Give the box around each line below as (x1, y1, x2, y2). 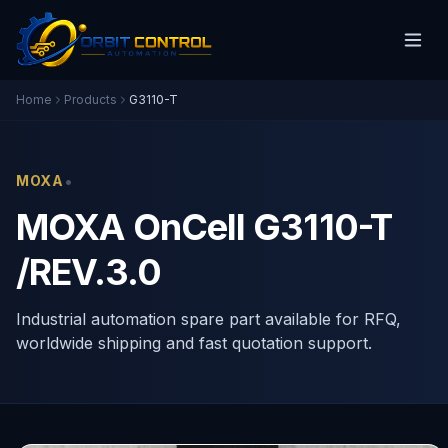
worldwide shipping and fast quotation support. (16, 333, 372, 353)
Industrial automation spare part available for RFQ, (16, 309, 401, 329)
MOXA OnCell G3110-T (16, 205, 392, 249)
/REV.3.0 (16, 250, 161, 294)
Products (64, 92, 117, 107)
